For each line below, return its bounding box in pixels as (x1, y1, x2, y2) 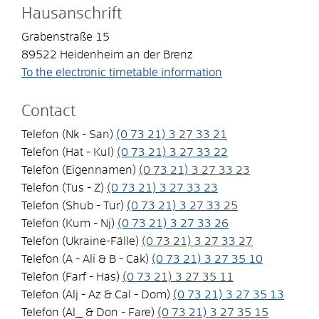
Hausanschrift (21, 6, 122, 22)
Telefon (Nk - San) (21, 128, 113, 140)
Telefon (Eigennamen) (21, 164, 136, 176)
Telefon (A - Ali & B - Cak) (21, 253, 149, 265)
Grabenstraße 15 (21, 31, 110, 43)
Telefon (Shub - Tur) (21, 199, 124, 211)
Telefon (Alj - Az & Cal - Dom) (21, 288, 170, 300)
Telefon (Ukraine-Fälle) (21, 235, 139, 247)
